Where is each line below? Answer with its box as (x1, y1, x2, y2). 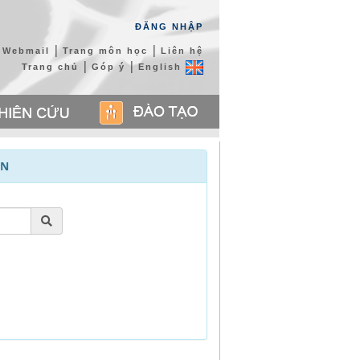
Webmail (2, 46, 50, 55)
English (138, 62, 186, 72)
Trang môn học (63, 46, 148, 55)
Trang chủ (22, 62, 79, 72)
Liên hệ (161, 46, 203, 55)
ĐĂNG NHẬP (135, 22, 203, 31)
